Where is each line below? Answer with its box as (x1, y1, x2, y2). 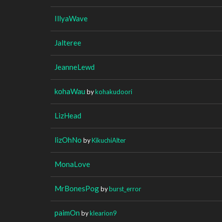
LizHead (55, 111, 81, 120)
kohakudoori (95, 87, 132, 96)
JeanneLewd (55, 62, 95, 71)
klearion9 (90, 209, 116, 217)
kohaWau (55, 86, 85, 96)
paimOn (55, 208, 80, 217)
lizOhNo (55, 135, 82, 144)
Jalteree (55, 38, 81, 47)
